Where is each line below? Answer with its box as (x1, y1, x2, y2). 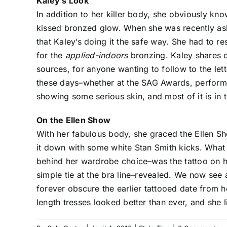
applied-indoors (65, 50, 128, 60)
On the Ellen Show (36, 115, 111, 125)
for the (36, 50, 65, 60)
